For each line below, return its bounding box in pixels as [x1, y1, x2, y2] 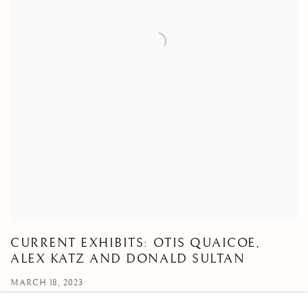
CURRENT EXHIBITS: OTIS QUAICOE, [10, 234, 261, 250]
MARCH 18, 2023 [10, 276, 84, 287]
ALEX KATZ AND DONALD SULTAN [10, 250, 245, 266]
